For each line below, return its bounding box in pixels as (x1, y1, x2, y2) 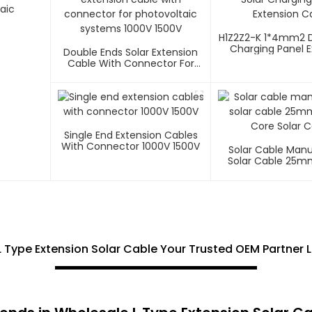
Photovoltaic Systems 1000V (62, 68, 199, 82)
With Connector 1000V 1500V (61, 139, 201, 154)
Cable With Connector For (67, 56, 194, 71)
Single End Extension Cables (63, 128, 198, 143)
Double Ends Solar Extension (63, 45, 198, 60)
